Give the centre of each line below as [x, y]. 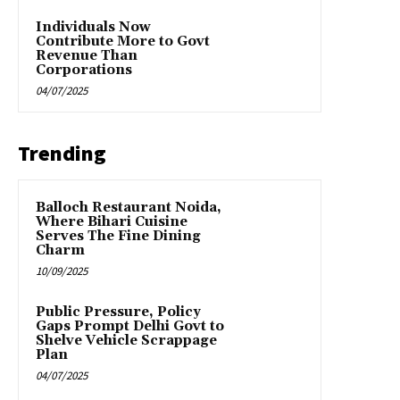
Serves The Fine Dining [118, 236]
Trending [62, 153]
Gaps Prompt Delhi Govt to [130, 326]
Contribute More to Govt [123, 41]
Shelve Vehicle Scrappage [126, 340]
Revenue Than [87, 55]
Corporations [84, 70]
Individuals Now [93, 27]
